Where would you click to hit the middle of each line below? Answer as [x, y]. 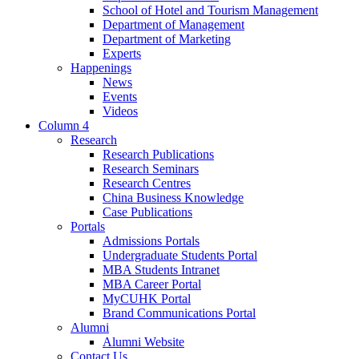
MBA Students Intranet [161, 270]
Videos [120, 111]
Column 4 [64, 126]
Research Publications [158, 155]
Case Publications [147, 212]
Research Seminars [151, 169]
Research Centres [147, 184]
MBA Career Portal [152, 284]
